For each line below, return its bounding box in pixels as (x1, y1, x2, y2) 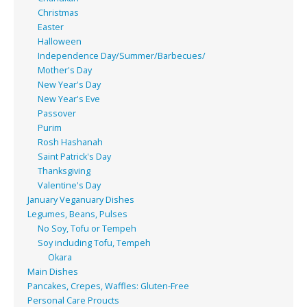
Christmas (38, 6, 79, 19)
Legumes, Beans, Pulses (27, 208, 127, 220)
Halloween (38, 35, 82, 47)
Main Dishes (27, 265, 78, 278)
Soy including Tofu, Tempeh (38, 236, 151, 249)
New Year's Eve (38, 93, 100, 105)
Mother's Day (38, 64, 92, 76)
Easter (38, 21, 64, 33)
